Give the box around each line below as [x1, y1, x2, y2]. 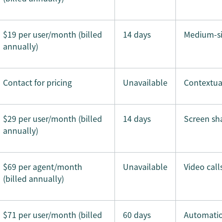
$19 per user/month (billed [3, 28, 102, 40]
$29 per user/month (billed [3, 112, 102, 124]
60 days [123, 209, 151, 221]
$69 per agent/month [3, 161, 82, 172]
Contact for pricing [3, 76, 72, 88]
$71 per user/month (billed [3, 209, 102, 221]
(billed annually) [3, 172, 64, 184]
